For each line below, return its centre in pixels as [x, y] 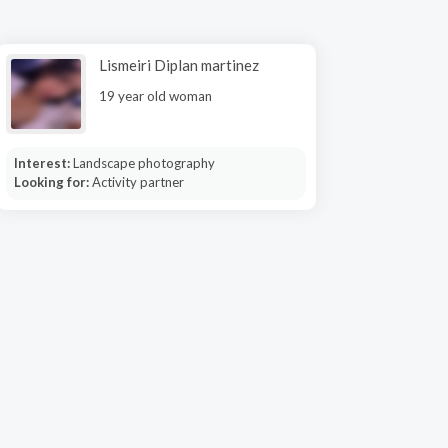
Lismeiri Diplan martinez [179, 65]
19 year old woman [155, 96]
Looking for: [52, 182]
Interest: [43, 163]
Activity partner [137, 182]
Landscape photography [143, 163]
